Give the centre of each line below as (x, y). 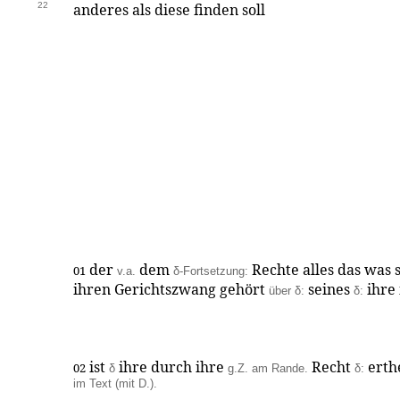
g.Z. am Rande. (268, 368)
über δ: (287, 291)
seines (329, 289)
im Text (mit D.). (115, 383)
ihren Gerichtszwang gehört (171, 289)
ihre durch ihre (171, 367)
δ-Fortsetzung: (211, 271)
